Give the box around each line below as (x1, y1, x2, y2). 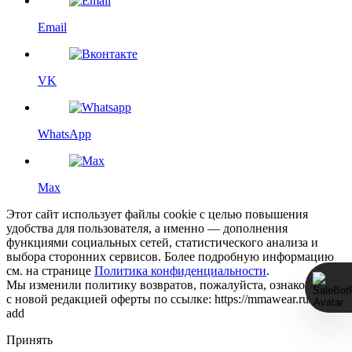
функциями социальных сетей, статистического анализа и (6, 235, 318, 249)
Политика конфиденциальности (94, 263, 266, 277)
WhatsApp (38, 126, 91, 141)
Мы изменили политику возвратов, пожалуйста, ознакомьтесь (6, 277, 339, 291)
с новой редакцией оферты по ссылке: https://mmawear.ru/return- (6, 291, 345, 306)
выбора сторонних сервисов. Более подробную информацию (6, 249, 334, 263)
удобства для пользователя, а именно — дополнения (6, 221, 288, 235)
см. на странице (6, 263, 94, 277)
